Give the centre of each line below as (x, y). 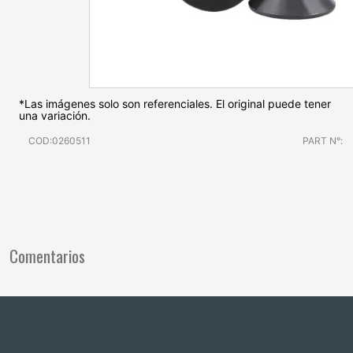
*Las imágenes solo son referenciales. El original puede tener (175, 104)
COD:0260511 (59, 141)
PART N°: (322, 141)
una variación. (55, 116)
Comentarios (47, 255)
